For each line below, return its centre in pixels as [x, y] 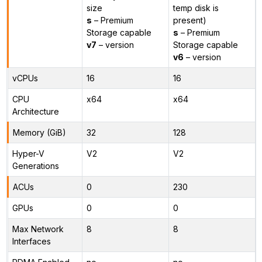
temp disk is [196, 8]
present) [189, 20]
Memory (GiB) [39, 132]
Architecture [35, 111]
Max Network [38, 229]
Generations [35, 166]
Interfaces [31, 241]
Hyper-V [28, 153]
